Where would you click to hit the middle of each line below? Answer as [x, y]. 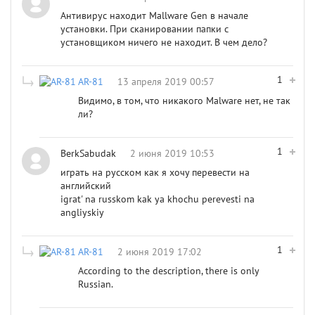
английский [86, 186]
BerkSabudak [88, 153]
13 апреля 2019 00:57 [166, 82]
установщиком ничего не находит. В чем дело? [164, 42]
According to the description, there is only [168, 271]
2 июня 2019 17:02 [160, 252]
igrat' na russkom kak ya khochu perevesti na [157, 199]
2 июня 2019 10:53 [172, 153]
